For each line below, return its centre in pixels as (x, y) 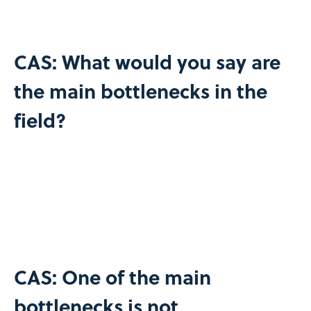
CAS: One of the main (112, 276)
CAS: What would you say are (147, 61)
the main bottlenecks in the (140, 90)
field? (40, 119)
